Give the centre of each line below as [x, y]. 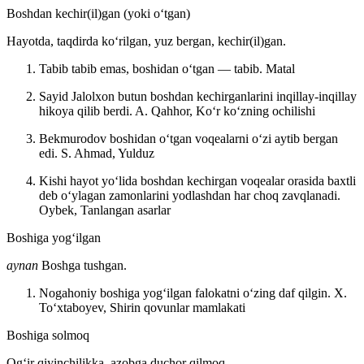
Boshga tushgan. [84, 265]
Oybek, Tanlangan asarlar [105, 210]
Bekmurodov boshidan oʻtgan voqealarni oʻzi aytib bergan [188, 138]
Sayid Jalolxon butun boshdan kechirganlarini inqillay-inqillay [198, 96]
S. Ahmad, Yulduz [108, 153]
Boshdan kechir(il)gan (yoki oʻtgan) [98, 13]
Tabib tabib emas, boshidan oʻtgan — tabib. [152, 68]
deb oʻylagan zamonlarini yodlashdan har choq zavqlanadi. [190, 195]
